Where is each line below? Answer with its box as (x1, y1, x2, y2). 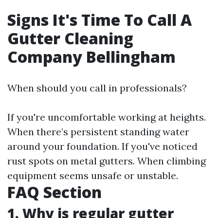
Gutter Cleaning (7, 28, 133, 49)
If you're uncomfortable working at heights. (7, 111, 206, 123)
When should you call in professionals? (7, 82, 187, 94)
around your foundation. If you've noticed (7, 140, 198, 152)
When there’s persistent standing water (7, 126, 189, 138)
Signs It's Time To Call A (7, 9, 192, 30)
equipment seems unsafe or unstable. (7, 169, 178, 182)
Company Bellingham (7, 46, 176, 67)
